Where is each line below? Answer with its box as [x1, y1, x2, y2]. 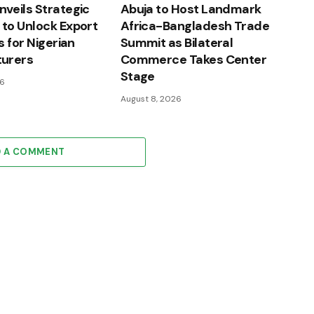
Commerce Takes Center [120, 51, 267, 69]
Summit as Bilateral [120, 34, 233, 52]
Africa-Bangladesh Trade [120, 18, 270, 35]
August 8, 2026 [120, 93, 182, 105]
